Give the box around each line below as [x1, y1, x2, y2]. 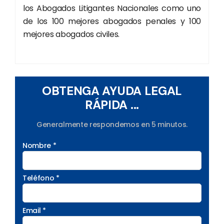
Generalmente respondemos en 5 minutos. [36, 119, 187, 129]
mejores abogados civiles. [23, 28, 119, 40]
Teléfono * [22, 172, 59, 183]
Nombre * [22, 140, 56, 150]
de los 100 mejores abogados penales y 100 [23, 15, 201, 27]
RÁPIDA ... [85, 96, 139, 112]
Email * [22, 205, 46, 215]
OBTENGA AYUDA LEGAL [42, 82, 182, 98]
